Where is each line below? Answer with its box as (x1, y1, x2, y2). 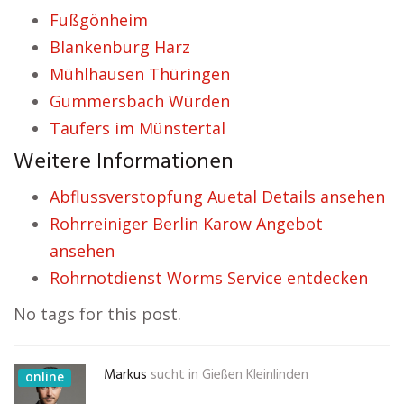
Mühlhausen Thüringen (50, 63, 230, 85)
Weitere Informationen (14, 145, 234, 179)
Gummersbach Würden (50, 90, 230, 112)
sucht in (151, 364, 198, 386)
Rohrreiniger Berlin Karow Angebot (50, 213, 323, 234)
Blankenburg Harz (50, 36, 190, 58)
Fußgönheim (50, 9, 148, 31)
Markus (104, 364, 147, 386)
